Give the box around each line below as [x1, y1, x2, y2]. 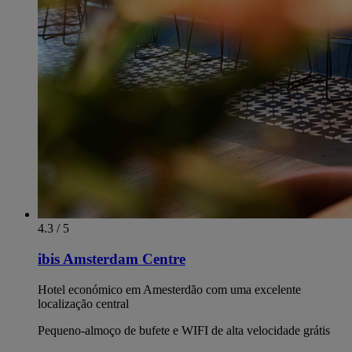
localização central [38, 296, 129, 310]
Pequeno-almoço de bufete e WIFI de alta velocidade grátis [38, 323, 330, 337]
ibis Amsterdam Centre [38, 251, 185, 268]
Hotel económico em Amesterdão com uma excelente [38, 282, 301, 296]
